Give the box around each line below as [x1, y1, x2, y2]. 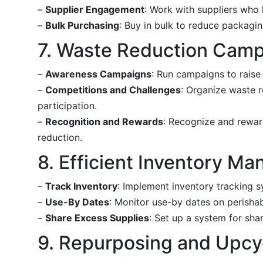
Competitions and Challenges [45, 83, 181, 96]
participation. [38, 99, 97, 112]
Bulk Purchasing [45, 19, 119, 31]
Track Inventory [45, 180, 117, 192]
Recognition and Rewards [45, 115, 163, 127]
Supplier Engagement [45, 3, 144, 15]
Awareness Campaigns [45, 68, 151, 80]
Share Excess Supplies [45, 211, 149, 224]
